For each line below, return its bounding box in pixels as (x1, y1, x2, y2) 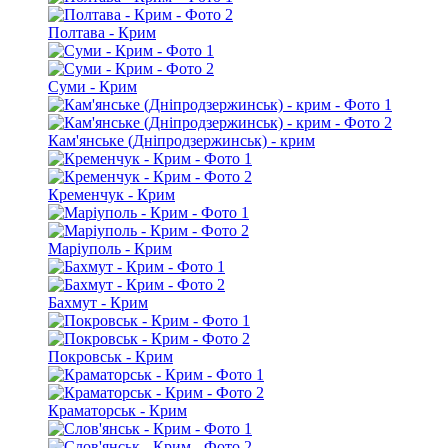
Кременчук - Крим (48, 186, 175, 204)
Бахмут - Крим (48, 294, 148, 312)
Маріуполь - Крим (48, 240, 172, 258)
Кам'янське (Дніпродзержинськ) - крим (48, 132, 315, 150)
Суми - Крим (48, 78, 137, 96)
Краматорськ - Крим (48, 402, 187, 420)
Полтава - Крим (48, 24, 156, 42)
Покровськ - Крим (48, 348, 173, 366)
